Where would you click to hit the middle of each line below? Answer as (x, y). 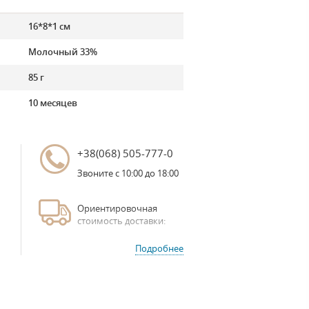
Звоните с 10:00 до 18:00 (128, 173)
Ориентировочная (117, 208)
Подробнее (159, 248)
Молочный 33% (62, 52)
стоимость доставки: (121, 221)
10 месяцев (52, 103)
